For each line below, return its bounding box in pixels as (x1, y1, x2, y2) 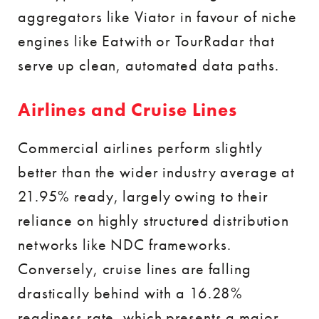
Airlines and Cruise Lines (18, 98, 237, 122)
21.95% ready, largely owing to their (18, 186, 268, 206)
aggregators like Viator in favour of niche (18, 6, 297, 27)
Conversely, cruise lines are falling (18, 258, 251, 279)
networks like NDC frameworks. (18, 234, 231, 255)
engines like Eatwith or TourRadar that (18, 31, 275, 51)
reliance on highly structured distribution (18, 210, 289, 231)
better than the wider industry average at (18, 162, 296, 182)
